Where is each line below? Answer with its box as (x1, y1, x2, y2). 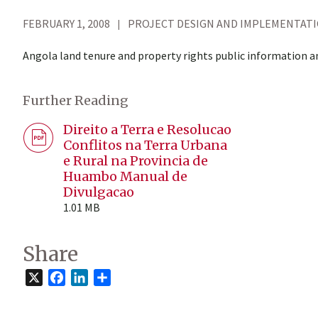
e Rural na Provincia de (63, 153, 208, 169)
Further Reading (23, 92, 128, 109)
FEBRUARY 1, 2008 (23, 16, 110, 31)
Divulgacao (63, 184, 134, 200)
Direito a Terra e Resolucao (63, 121, 231, 138)
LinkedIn (88, 270, 130, 285)
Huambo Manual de (63, 168, 187, 185)
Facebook (65, 270, 111, 285)
